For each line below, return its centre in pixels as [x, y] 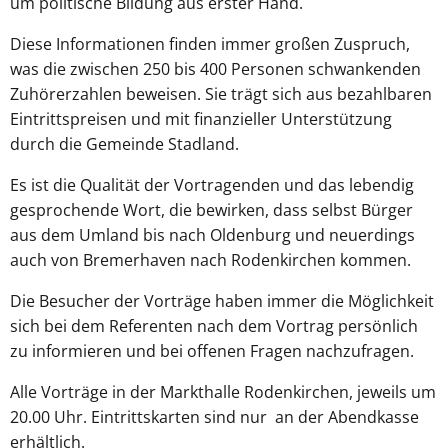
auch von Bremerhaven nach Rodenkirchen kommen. [212, 260]
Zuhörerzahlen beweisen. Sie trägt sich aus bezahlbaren [221, 94]
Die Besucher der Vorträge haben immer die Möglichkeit [222, 301]
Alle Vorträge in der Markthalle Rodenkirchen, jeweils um [223, 392]
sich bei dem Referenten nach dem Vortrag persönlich [214, 326]
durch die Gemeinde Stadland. [126, 144]
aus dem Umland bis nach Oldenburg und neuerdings [212, 235]
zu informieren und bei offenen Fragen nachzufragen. [214, 351]
